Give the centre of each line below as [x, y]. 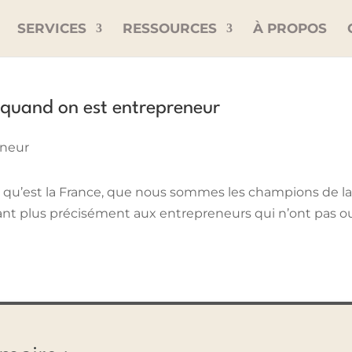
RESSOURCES [169, 28]
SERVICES [51, 28]
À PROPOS [290, 28]
